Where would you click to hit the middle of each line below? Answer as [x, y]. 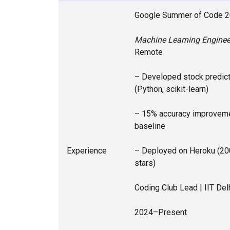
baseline [150, 126]
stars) [145, 163]
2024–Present [161, 212]
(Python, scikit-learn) [171, 89]
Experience [87, 151]
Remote [149, 52]
